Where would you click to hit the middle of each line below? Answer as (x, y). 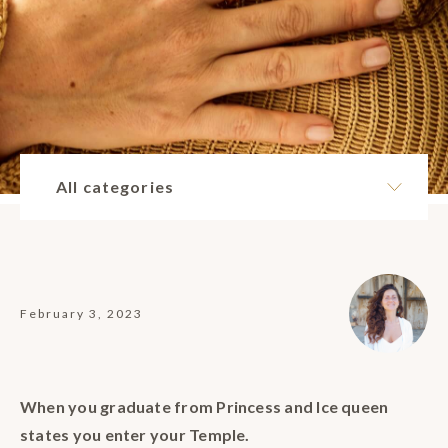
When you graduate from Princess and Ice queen (204, 407)
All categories (115, 187)
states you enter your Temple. (135, 435)
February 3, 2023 (81, 314)
